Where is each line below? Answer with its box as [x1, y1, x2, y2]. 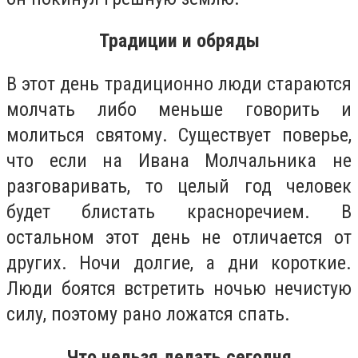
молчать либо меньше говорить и [6, 97, 352, 121]
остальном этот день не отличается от [6, 225, 352, 249]
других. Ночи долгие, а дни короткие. [6, 251, 352, 274]
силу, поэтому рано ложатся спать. [6, 302, 290, 325]
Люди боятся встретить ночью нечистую [6, 276, 352, 300]
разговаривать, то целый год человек [6, 174, 352, 197]
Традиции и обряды [98, 30, 260, 53]
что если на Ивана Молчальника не [6, 149, 352, 172]
